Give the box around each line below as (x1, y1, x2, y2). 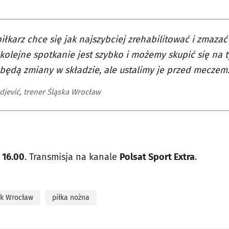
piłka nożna (52, 193, 89, 202)
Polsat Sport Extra (120, 151, 195, 163)
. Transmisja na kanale (25, 151, 120, 163)
